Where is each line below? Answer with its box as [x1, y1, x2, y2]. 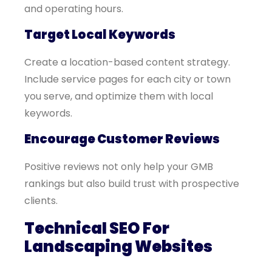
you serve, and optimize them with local [24, 89, 213, 103]
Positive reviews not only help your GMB [24, 160, 213, 174]
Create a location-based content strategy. [24, 55, 230, 69]
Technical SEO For [24, 217, 169, 239]
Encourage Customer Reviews [24, 131, 220, 148]
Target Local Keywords [24, 26, 175, 43]
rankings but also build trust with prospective [24, 177, 239, 191]
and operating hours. [24, 2, 123, 16]
